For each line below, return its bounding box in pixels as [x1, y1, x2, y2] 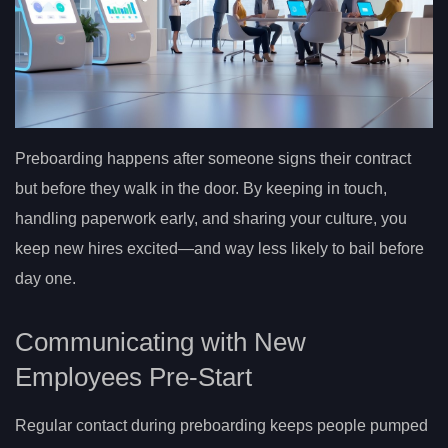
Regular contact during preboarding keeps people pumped [15, 416, 428, 434]
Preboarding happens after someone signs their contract [15, 150, 411, 168]
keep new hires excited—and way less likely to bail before [15, 240, 424, 258]
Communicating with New [15, 327, 306, 356]
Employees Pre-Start [15, 362, 252, 391]
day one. [15, 270, 76, 288]
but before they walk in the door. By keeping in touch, [15, 180, 387, 198]
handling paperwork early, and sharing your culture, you [15, 210, 407, 228]
